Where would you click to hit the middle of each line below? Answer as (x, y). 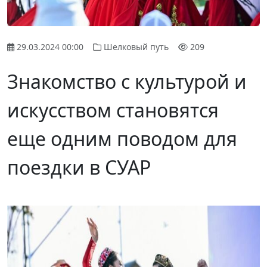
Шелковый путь (136, 46)
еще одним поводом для (122, 138)
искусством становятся (113, 110)
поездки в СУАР (79, 167)
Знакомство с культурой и (127, 81)
